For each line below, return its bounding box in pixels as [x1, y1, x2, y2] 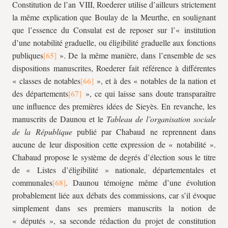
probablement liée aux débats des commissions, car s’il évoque [12, 190, 216, 201]
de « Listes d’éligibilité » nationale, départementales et [12, 164, 216, 175]
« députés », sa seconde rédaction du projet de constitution [12, 215, 216, 226]
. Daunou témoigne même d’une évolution [66, 177, 216, 188]
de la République [12, 126, 72, 137]
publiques [12, 50, 43, 61]
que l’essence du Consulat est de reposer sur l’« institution [12, 24, 216, 35]
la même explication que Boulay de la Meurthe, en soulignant [12, 12, 216, 22]
